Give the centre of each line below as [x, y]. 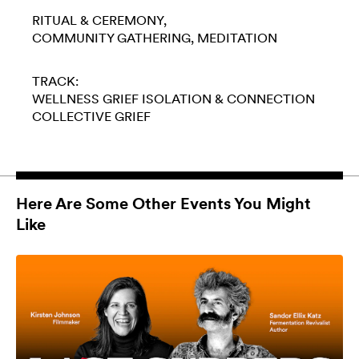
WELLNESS [66, 99]
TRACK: [55, 81]
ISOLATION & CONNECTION [228, 99]
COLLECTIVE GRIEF [91, 116]
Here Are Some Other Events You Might [163, 203]
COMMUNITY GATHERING [111, 38]
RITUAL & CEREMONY [98, 20]
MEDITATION [237, 38]
